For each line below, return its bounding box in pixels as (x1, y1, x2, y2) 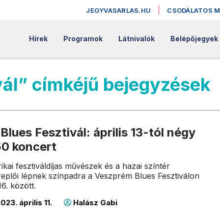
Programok (63, 34, 103, 43)
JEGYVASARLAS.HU (86, 6, 151, 14)
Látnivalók (118, 34, 155, 43)
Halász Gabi (71, 198, 118, 207)
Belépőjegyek (170, 34, 218, 43)
